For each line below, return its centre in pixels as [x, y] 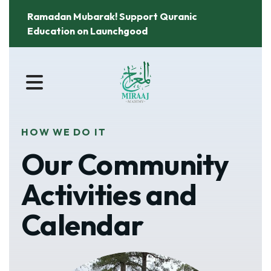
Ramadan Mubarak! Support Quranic [112, 16]
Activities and [109, 194]
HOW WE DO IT [64, 132]
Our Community [125, 164]
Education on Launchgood [87, 31]
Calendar [83, 224]
